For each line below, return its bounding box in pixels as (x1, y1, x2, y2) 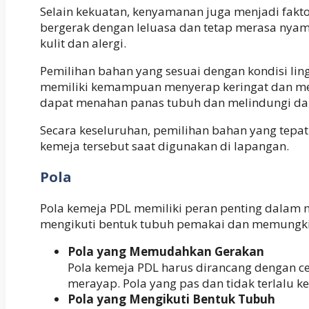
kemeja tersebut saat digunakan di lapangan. (40, 137, 289, 154)
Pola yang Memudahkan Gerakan (68, 243, 264, 259)
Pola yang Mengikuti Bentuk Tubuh (68, 290, 275, 307)
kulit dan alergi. (40, 34, 126, 51)
